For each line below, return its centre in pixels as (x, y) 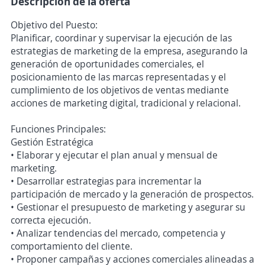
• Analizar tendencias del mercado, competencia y (118, 233)
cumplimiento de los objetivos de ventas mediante (120, 90)
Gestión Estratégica (52, 142)
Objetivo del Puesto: (54, 25)
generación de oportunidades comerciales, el (107, 64)
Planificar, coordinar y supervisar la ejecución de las (121, 38)
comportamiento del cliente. (72, 246)
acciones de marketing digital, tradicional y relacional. (126, 103)
